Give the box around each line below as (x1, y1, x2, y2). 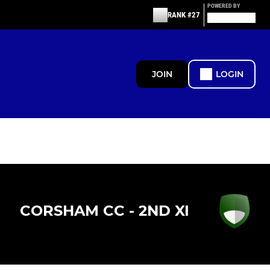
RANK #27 (168, 10, 200, 19)
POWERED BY (207, 2, 240, 9)
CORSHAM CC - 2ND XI (20, 202, 189, 220)
